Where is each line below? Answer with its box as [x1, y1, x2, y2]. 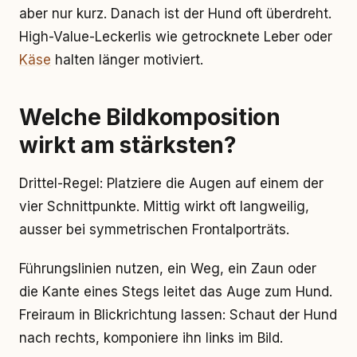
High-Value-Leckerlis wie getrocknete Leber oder [19, 29, 332, 45]
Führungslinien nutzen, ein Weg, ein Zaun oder [19, 261, 316, 277]
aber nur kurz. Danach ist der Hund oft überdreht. [19, 6, 331, 22]
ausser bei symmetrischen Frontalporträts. [19, 222, 289, 237]
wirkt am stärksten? [19, 131, 237, 159]
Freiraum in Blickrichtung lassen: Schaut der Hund [19, 307, 337, 323]
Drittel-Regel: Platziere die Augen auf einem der [19, 175, 324, 191]
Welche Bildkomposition [19, 104, 280, 131]
